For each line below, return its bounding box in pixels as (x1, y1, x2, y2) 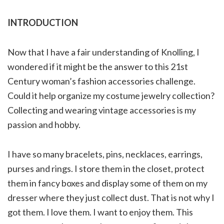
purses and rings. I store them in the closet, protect (7, 163, 204, 174)
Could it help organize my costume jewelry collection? (7, 90, 214, 101)
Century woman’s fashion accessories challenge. (7, 75, 195, 87)
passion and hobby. (7, 119, 80, 130)
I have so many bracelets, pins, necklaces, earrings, (7, 148, 202, 160)
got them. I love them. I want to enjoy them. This (7, 206, 193, 218)
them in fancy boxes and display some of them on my (7, 177, 207, 189)
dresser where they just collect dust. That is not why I (7, 192, 214, 203)
